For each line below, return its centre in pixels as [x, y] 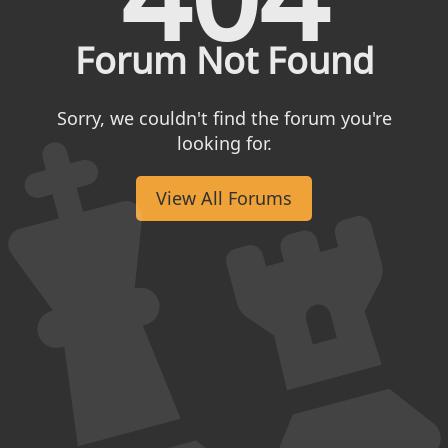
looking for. [224, 143]
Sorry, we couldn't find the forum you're [224, 118]
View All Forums [224, 198]
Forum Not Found [224, 61]
